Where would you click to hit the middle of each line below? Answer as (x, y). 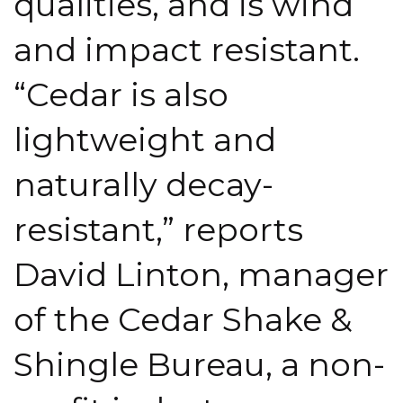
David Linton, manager (201, 274)
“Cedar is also (121, 94)
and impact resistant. (187, 49)
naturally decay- (143, 184)
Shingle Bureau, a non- (199, 364)
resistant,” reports (158, 229)
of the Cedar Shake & (183, 319)
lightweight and (145, 139)
